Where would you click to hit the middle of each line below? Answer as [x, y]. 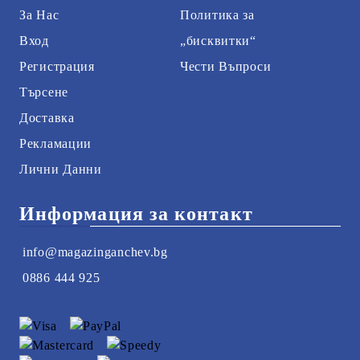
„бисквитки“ [218, 41]
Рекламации [56, 144]
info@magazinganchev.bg [95, 252]
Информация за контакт [136, 214]
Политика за [217, 15]
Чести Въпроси [226, 67]
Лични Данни [61, 170]
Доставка [47, 118]
